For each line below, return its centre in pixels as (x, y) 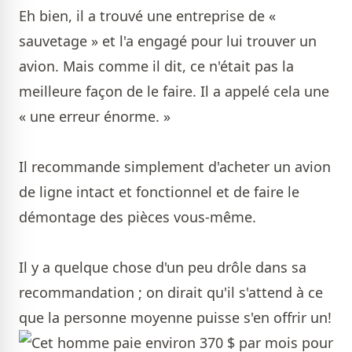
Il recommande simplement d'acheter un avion (175, 167)
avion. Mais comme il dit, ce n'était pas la (156, 66)
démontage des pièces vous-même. (137, 217)
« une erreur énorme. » (95, 116)
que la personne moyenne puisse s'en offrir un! (175, 317)
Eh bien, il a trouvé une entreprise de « (147, 16)
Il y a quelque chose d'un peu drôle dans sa (163, 267)
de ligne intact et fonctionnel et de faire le (159, 192)
